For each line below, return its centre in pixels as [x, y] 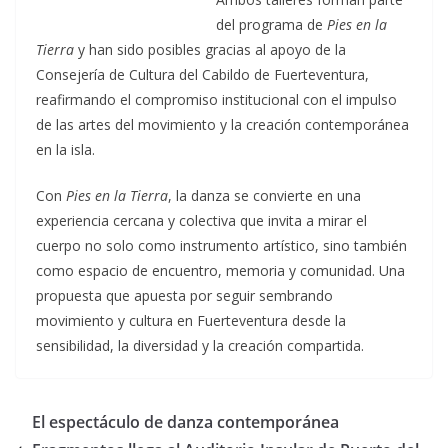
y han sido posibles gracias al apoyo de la [210, 49]
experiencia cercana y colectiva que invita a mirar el [201, 220]
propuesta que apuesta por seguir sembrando [184, 295]
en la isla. [65, 149]
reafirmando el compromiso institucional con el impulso [216, 99]
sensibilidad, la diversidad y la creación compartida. [200, 345]
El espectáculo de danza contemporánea [185, 422]
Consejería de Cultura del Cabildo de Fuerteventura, [202, 74]
